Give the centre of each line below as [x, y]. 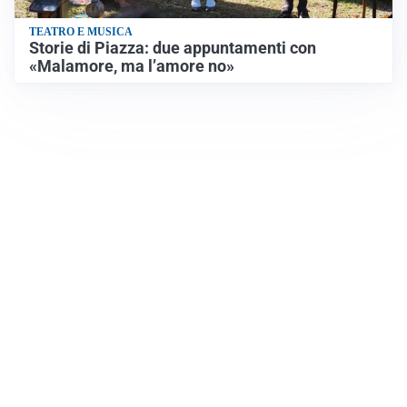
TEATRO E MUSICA [81, 32]
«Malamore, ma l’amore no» [132, 66]
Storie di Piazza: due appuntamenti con [173, 48]
